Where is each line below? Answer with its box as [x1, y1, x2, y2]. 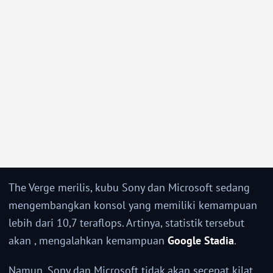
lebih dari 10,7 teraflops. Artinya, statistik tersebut [9, 216, 244, 230]
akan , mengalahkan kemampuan [9, 233, 168, 248]
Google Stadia [168, 233, 234, 248]
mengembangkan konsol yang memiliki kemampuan [9, 198, 257, 213]
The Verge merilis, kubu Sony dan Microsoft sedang [9, 180, 250, 195]
